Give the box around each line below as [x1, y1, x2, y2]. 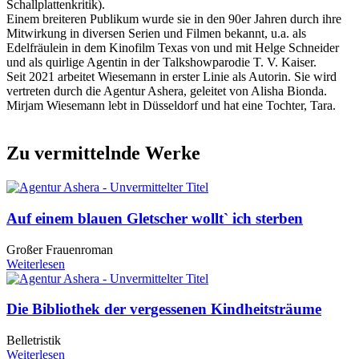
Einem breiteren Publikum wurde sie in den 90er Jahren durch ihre [6, 11, 341, 26]
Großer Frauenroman [6, 242, 113, 256]
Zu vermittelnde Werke [6, 143, 200, 164]
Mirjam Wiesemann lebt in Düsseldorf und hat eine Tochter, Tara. [6, 98, 336, 112]
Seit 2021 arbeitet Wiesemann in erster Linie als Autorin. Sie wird [6, 69, 337, 83]
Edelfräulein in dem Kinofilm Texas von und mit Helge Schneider [6, 40, 339, 54]
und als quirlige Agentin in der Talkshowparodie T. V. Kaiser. [6, 54, 320, 69]
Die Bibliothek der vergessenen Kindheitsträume [6, 301, 321, 318]
